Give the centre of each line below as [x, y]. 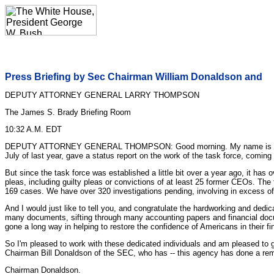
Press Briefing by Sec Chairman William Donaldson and [134, 77]
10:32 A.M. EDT [33, 129]
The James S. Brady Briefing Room [68, 112]
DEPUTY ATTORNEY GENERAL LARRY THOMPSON [102, 95]
